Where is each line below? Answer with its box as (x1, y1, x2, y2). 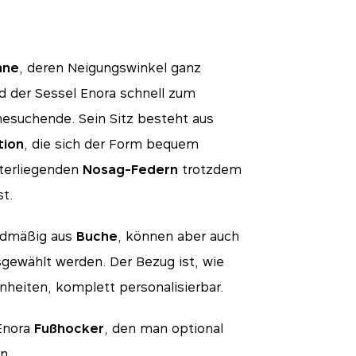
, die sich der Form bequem (23, 136, 199, 152)
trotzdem (177, 161, 242, 177)
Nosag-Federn (82, 161, 178, 177)
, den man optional (103, 320, 223, 336)
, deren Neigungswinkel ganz (18, 60, 201, 75)
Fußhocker (33, 320, 104, 336)
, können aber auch (117, 228, 239, 244)
